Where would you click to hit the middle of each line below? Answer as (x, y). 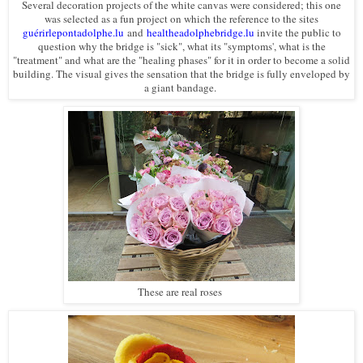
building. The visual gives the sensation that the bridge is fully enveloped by (181, 73)
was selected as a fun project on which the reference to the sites (181, 18)
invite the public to (297, 32)
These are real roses (181, 291)
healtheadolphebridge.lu (200, 32)
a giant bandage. (181, 87)
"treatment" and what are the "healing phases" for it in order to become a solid (181, 60)
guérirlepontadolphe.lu (73, 32)
